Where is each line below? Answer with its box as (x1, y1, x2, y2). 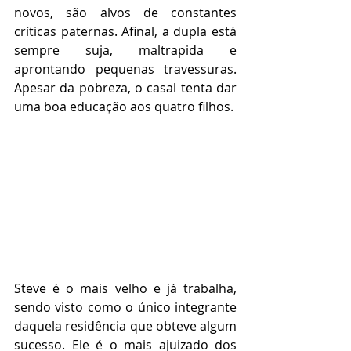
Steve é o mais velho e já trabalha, (14, 280, 237, 298)
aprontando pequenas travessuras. (14, 60, 237, 78)
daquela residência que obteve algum (14, 317, 237, 335)
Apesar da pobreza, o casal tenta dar (14, 79, 237, 97)
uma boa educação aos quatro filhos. (14, 98, 233, 116)
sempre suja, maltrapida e (14, 42, 237, 60)
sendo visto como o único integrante (14, 299, 237, 317)
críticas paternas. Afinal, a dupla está (14, 23, 237, 41)
